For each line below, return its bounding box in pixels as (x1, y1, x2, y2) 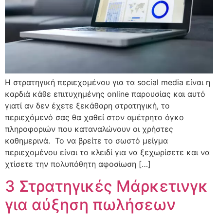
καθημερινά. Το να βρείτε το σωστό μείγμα (5, 136, 168, 146)
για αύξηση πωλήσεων (5, 195, 176, 214)
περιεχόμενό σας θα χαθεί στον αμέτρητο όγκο (5, 112, 184, 123)
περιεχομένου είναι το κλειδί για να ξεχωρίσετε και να (5, 147, 210, 158)
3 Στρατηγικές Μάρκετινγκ (5, 176, 208, 196)
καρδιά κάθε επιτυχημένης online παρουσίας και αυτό (5, 89, 205, 99)
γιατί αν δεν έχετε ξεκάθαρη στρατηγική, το (5, 101, 170, 111)
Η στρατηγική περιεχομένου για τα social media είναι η (5, 77, 210, 88)
